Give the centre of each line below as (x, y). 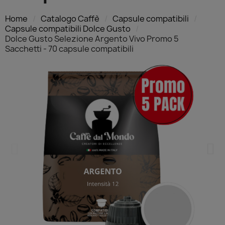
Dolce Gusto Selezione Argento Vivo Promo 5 (92, 38)
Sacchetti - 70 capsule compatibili (69, 48)
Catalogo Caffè (70, 18)
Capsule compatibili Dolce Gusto (68, 28)
